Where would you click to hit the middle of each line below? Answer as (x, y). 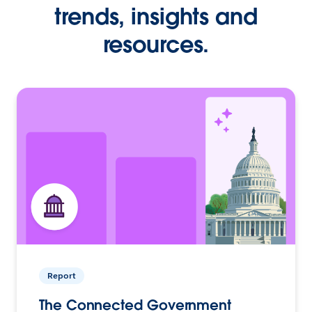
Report (62, 275)
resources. (156, 44)
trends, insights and (156, 16)
